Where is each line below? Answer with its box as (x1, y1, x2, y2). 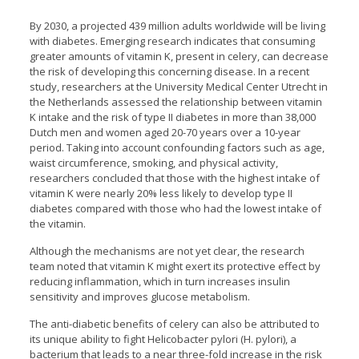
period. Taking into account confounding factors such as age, (29, 140, 325, 155)
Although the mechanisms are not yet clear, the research (29, 244, 305, 258)
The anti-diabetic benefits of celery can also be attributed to (29, 317, 320, 331)
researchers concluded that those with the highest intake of (29, 171, 320, 185)
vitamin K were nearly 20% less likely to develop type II (29, 186, 292, 200)
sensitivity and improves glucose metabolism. (29, 289, 250, 304)
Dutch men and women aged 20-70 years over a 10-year (29, 125, 301, 139)
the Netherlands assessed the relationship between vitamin (29, 95, 322, 109)
